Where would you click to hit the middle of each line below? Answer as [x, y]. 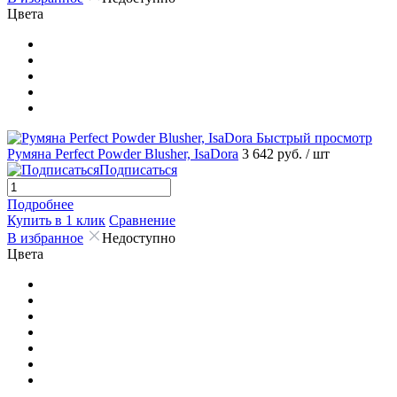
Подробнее [40, 204]
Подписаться [138, 169]
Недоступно [139, 237]
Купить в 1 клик [56, 220]
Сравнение [142, 220]
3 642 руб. [274, 153]
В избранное [45, 237]
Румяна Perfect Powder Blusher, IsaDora [123, 153]
